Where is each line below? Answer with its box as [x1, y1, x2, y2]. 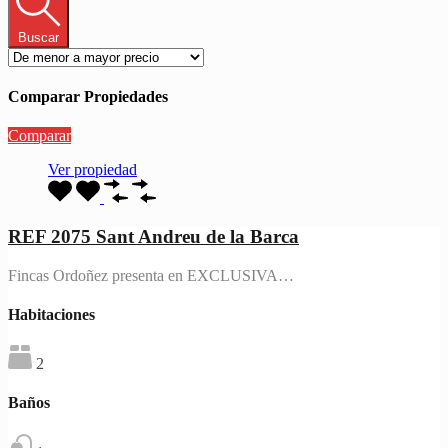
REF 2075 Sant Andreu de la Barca [8, 225, 299, 247]
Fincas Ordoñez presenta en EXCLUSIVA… [8, 266, 294, 284]
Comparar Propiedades [8, 87, 168, 105]
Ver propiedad [48, 161, 137, 179]
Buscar [18, 29, 59, 45]
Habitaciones [8, 305, 95, 323]
